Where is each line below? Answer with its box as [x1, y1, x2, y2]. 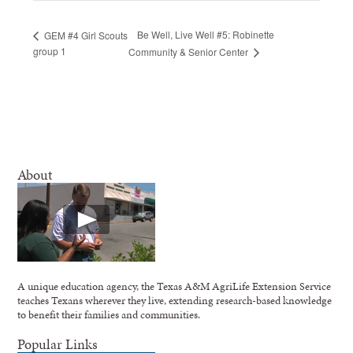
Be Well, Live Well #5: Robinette [137, 28, 274, 42]
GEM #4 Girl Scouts [42, 28, 128, 42]
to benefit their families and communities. [17, 307, 201, 323]
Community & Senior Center [128, 45, 251, 59]
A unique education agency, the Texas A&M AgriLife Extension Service [17, 278, 332, 295]
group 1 [33, 44, 67, 58]
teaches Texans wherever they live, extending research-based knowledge [17, 292, 333, 309]
